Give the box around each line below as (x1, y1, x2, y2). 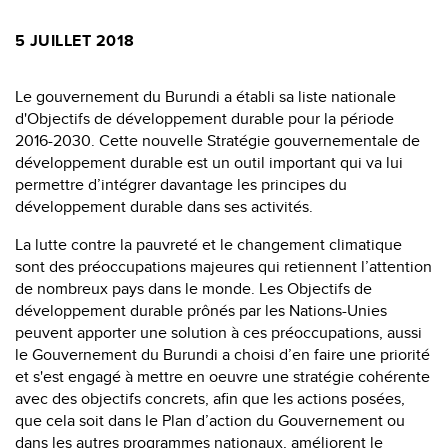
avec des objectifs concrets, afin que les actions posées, (15, 387, 405, 411)
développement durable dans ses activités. (15, 195, 313, 219)
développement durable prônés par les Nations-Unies (15, 299, 387, 323)
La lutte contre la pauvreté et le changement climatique (15, 233, 402, 257)
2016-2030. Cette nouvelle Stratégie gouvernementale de (15, 129, 420, 153)
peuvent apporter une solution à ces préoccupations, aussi (15, 321, 422, 345)
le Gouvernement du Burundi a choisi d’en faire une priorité (15, 343, 430, 367)
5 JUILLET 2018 (15, 29, 135, 53)
